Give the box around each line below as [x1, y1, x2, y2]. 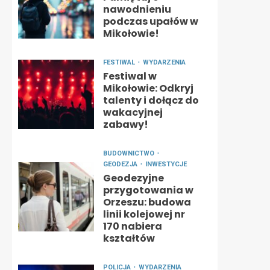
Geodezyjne [102, 171, 164, 185]
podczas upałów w [102, 14, 198, 28]
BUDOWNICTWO [102, 149, 156, 157]
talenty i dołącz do [102, 93, 199, 107]
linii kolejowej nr [102, 207, 185, 221]
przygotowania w [102, 183, 193, 197]
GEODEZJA [102, 160, 139, 168]
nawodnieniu [102, 2, 171, 16]
